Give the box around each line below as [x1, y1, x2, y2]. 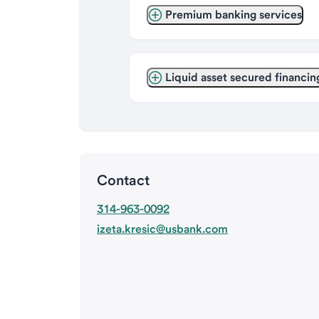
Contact [97, 172, 150, 189]
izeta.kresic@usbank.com [97, 222, 228, 236]
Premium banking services [164, 8, 302, 21]
